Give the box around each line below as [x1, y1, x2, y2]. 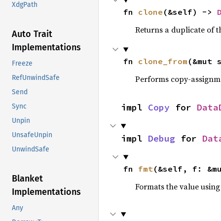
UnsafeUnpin [12, 131, 52, 140]
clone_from [138, 56, 187, 66]
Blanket [12, 173, 43, 184]
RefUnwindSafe [12, 74, 60, 82]
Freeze [12, 59, 33, 68]
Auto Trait [12, 29, 52, 40]
